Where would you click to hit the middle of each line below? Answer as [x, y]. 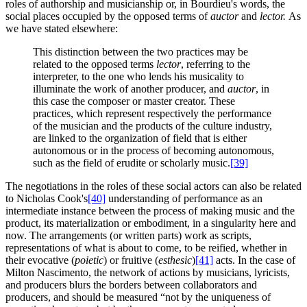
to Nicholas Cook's [47, 199]
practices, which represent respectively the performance [152, 114]
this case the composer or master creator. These [134, 101]
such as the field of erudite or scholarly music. [132, 163]
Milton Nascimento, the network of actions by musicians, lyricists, [148, 273]
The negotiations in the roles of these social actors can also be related [153, 186]
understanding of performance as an [184, 199]
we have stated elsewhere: [62, 29]
